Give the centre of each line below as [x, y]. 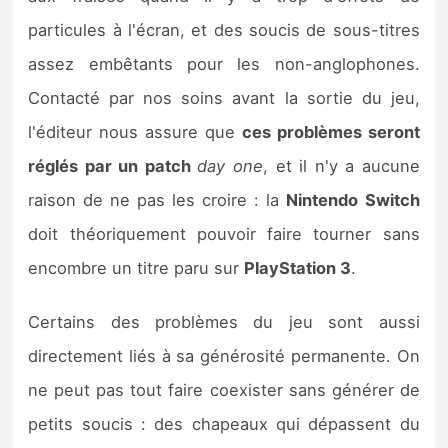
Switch [392, 199]
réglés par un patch [113, 165]
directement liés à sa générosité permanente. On [224, 355]
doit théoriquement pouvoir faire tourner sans [224, 233]
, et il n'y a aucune [341, 165]
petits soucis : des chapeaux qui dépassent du [224, 423]
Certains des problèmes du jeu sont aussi [224, 321]
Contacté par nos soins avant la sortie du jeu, [224, 97]
